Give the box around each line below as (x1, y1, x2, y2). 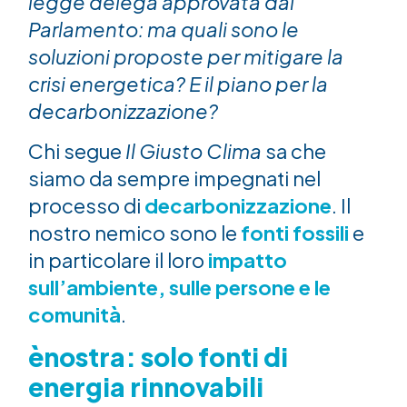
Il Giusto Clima (125, 138, 266, 164)
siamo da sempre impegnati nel (28, 165, 322, 192)
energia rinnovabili (28, 370, 264, 402)
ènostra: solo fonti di (28, 340, 289, 372)
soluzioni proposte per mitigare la (28, 44, 344, 70)
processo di (28, 193, 145, 219)
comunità (28, 302, 122, 328)
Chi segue (28, 138, 126, 164)
